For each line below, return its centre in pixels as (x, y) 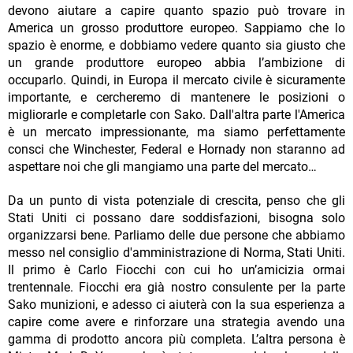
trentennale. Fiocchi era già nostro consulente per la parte (176, 288)
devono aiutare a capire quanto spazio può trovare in (176, 11)
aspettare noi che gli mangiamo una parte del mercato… (162, 167)
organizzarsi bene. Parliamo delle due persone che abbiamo (176, 236)
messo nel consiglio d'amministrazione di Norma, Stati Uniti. (176, 253)
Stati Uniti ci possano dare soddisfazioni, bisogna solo (176, 218)
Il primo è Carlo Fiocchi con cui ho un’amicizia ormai (176, 270)
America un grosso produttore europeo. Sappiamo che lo (176, 28)
